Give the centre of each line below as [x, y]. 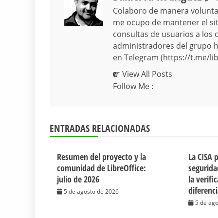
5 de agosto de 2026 [91, 192]
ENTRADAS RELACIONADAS [100, 128]
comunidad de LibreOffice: [101, 168]
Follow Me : [133, 86]
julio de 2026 [78, 179]
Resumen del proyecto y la [101, 157]
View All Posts [147, 74]
